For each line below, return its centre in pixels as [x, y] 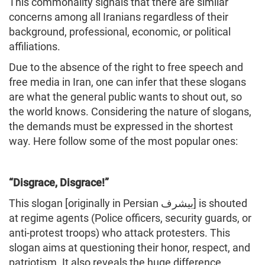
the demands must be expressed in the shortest [121, 126]
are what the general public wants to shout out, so [125, 96]
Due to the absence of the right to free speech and [126, 67]
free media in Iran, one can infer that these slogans [127, 82]
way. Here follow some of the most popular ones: [123, 141]
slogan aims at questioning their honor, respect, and [130, 247]
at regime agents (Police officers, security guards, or [130, 218]
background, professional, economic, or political [120, 31]
